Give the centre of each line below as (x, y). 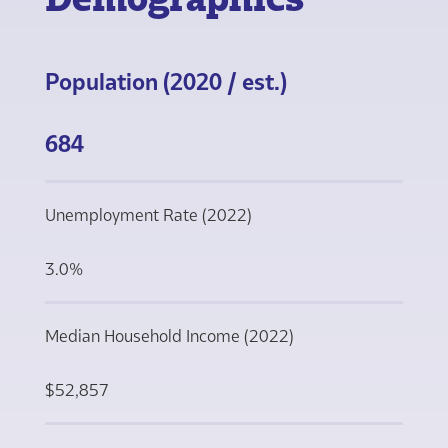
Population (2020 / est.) (165, 81)
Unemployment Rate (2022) (147, 214)
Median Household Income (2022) (168, 335)
